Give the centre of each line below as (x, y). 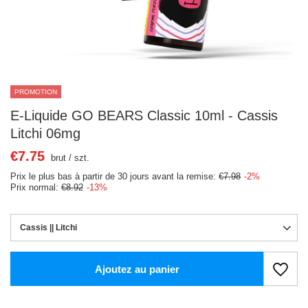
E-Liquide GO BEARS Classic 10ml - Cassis (144, 115)
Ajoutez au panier (137, 269)
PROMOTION (36, 92)
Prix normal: (36, 187)
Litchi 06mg (45, 133)
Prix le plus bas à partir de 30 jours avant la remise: (114, 176)
